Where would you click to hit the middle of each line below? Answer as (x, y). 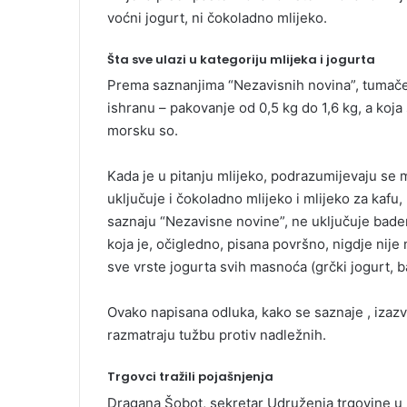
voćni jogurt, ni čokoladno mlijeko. (217, 17)
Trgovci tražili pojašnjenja (190, 377)
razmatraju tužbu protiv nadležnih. (217, 335)
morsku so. (143, 131)
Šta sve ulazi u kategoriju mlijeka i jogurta (241, 59)
